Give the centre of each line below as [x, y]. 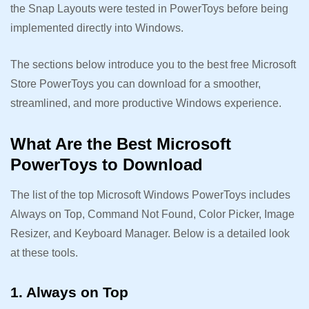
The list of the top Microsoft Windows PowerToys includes [150, 195]
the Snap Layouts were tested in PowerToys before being [149, 8]
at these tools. [46, 252]
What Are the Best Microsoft [121, 143]
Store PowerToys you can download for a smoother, [136, 83]
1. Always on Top [71, 292]
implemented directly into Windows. [98, 28]
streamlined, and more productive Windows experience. [147, 103]
